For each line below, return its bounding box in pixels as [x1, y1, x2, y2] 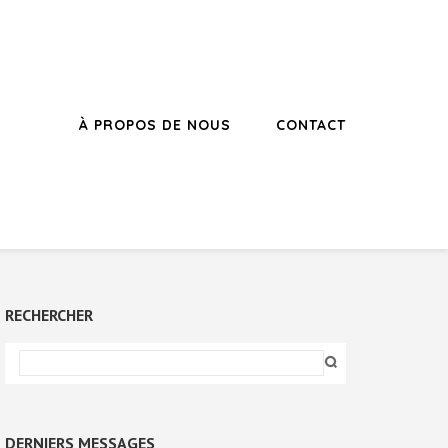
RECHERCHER [5, 305, 93, 325]
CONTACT [276, 115, 346, 134]
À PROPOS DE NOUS [79, 115, 231, 134]
